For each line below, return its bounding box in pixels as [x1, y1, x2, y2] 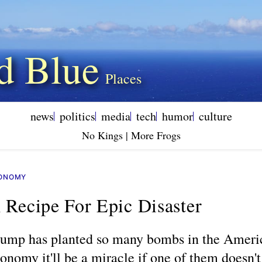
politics [59, 108, 95, 125]
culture [198, 108, 232, 125]
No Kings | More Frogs [81, 128, 181, 143]
